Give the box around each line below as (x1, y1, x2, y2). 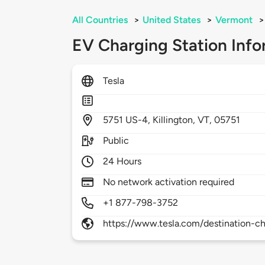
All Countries (72, 14, 128, 26)
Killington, (153, 114, 198, 126)
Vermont (215, 14, 253, 26)
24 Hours (103, 156, 142, 167)
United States (143, 14, 201, 26)
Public (103, 135, 130, 147)
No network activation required (103, 176, 235, 188)
